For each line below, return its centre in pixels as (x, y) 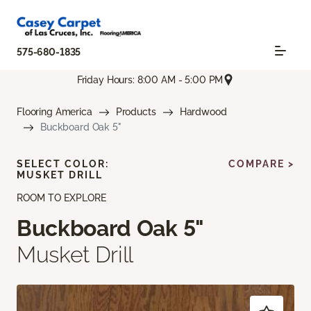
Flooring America (54, 112)
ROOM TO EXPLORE (61, 198)
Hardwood (203, 112)
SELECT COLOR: (63, 164)
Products (136, 112)
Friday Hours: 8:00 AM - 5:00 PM (150, 79)
